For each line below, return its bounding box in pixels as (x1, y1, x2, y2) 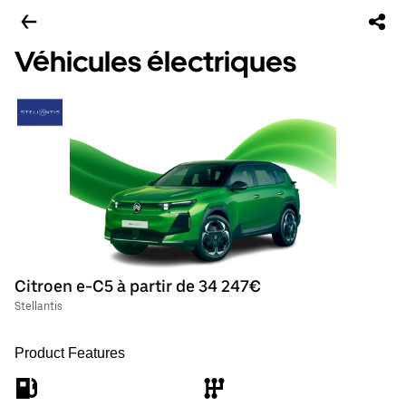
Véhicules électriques (14, 44, 296, 79)
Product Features (14, 345, 125, 361)
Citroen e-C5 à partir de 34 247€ (14, 276, 261, 295)
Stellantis (14, 300, 63, 313)
